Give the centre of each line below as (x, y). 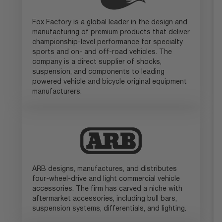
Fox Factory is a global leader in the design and (110, 23)
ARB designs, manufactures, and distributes (104, 169)
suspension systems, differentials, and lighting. (109, 209)
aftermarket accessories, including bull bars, (104, 199)
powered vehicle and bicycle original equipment (109, 82)
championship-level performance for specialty (107, 43)
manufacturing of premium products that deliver (111, 33)
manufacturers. (57, 92)
